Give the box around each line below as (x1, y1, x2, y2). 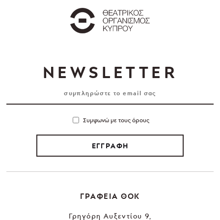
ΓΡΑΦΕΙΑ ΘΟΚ (80, 192, 140, 201)
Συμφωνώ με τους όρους (83, 116, 149, 124)
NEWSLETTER (43, 61, 177, 82)
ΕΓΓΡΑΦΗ (91, 141, 129, 151)
